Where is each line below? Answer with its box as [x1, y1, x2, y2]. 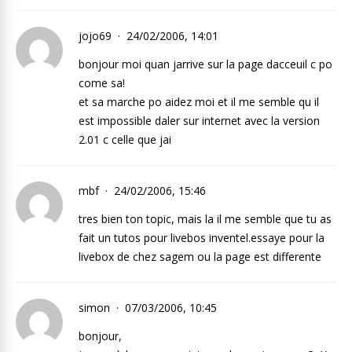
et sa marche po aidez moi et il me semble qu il [79, 94, 319, 109]
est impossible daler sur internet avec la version [79, 113, 320, 128]
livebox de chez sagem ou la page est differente [79, 249, 321, 264]
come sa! [79, 75, 125, 90]
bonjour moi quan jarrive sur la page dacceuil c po [79, 57, 332, 71]
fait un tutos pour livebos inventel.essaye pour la [79, 230, 324, 245]
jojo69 [79, 28, 115, 43]
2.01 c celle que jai [79, 132, 171, 147]
